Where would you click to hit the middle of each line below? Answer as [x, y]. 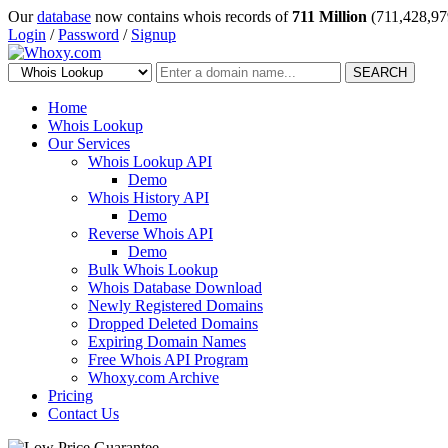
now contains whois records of [191, 16]
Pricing [70, 395]
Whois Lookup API [150, 161]
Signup [153, 34]
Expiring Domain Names [167, 341]
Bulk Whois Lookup [153, 269]
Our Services [89, 143]
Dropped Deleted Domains [173, 323]
